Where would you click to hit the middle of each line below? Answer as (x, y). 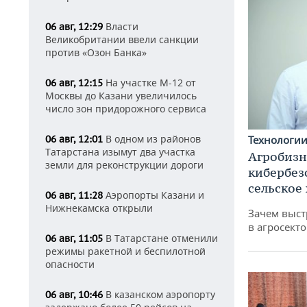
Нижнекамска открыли (99, 208)
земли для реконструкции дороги (124, 165)
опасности (70, 264)
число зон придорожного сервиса (126, 109)
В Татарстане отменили (160, 238)
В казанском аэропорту (159, 294)
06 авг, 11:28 (74, 195)
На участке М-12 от (149, 83)
